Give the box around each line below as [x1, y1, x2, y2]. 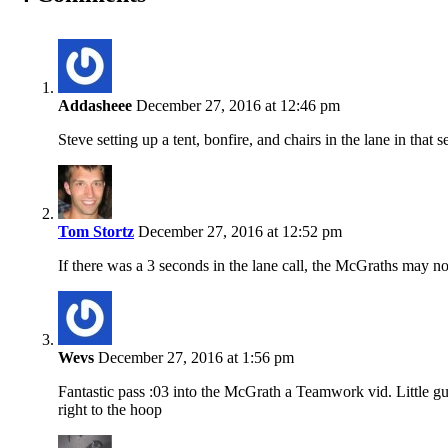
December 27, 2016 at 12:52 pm [134, 222, 342, 240]
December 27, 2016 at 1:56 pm [94, 348, 294, 366]
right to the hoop [58, 400, 162, 418]
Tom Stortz [58, 222, 134, 240]
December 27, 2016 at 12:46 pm [132, 96, 340, 114]
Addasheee [58, 96, 132, 114]
